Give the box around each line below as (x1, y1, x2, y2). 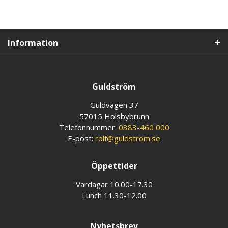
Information (8, 37, 58, 48)
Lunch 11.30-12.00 (81, 190, 147, 201)
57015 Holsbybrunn (79, 111, 149, 121)
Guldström (92, 81, 136, 92)
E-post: (68, 133, 95, 144)
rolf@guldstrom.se (95, 133, 160, 144)
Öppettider (91, 160, 137, 172)
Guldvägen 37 (90, 100, 138, 110)
